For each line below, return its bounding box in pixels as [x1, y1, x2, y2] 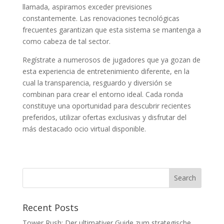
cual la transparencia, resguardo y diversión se [22, 77, 172, 87]
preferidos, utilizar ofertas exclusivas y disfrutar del [22, 112, 186, 122]
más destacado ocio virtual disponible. [22, 123, 146, 133]
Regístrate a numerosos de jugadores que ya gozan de [22, 54, 200, 64]
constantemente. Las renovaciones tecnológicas [22, 13, 179, 23]
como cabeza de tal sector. [22, 36, 110, 46]
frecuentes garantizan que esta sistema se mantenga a [22, 24, 201, 34]
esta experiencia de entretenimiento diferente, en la [22, 66, 189, 76]
